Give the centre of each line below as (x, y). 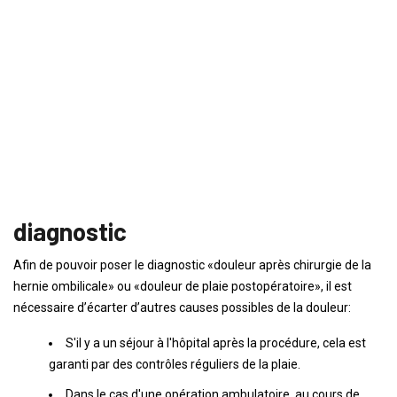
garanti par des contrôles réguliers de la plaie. (175, 364)
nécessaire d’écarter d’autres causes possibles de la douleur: (182, 307)
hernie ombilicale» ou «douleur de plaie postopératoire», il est (183, 286)
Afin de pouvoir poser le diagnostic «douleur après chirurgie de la (192, 265)
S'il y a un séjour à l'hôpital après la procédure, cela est (216, 343)
